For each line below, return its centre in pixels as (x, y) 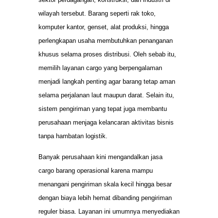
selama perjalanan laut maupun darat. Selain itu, (106, 95)
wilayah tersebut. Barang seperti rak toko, (97, 14)
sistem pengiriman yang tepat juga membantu (103, 109)
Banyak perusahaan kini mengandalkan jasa (100, 157)
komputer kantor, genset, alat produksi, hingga (104, 27)
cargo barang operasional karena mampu (96, 170)
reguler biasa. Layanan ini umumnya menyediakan (109, 211)
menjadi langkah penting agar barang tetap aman (107, 82)
